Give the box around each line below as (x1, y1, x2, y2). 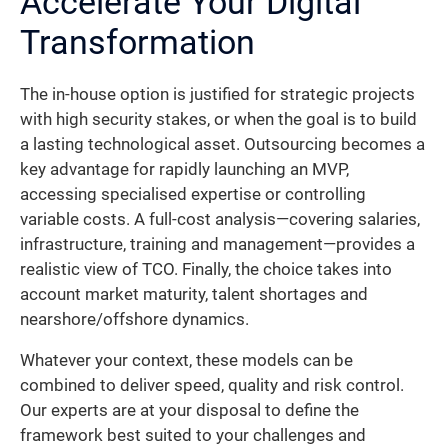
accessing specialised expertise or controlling (20, 184, 366, 204)
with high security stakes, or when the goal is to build (20, 109, 417, 129)
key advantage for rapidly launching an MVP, (20, 159, 349, 179)
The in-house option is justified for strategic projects (20, 84, 415, 104)
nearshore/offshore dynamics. (20, 309, 249, 329)
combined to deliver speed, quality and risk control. (20, 376, 404, 396)
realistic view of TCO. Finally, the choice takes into (20, 259, 392, 279)
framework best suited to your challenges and (20, 426, 366, 446)
